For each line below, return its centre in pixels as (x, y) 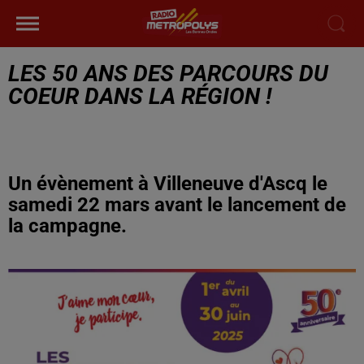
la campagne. (67, 226)
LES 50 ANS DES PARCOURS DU (168, 74)
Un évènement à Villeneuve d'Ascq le (168, 184)
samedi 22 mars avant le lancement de (177, 205)
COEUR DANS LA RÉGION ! (140, 96)
